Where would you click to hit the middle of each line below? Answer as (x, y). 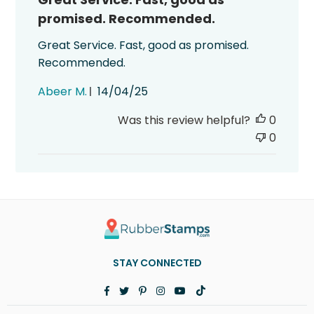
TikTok (219, 289)
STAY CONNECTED (157, 262)
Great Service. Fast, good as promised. (144, 45)
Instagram (187, 289)
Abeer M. (63, 91)
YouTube (205, 289)
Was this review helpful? (184, 120)
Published (149, 90)
